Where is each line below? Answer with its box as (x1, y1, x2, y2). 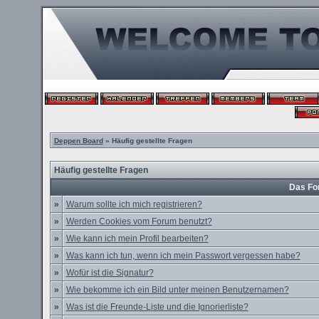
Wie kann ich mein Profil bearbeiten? (66, 234, 209, 244)
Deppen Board (53, 137, 103, 145)
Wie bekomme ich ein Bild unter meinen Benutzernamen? (66, 285, 289, 295)
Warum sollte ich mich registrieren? (66, 199, 202, 209)
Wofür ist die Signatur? (66, 268, 154, 278)
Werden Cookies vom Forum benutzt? (66, 216, 212, 226)
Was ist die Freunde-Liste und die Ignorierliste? (66, 302, 249, 312)
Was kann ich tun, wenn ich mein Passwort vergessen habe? (66, 251, 300, 261)
